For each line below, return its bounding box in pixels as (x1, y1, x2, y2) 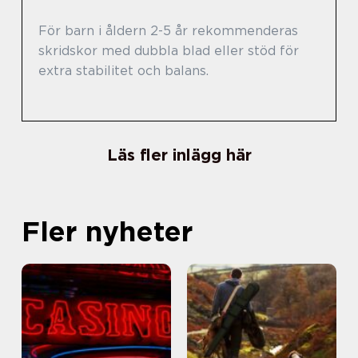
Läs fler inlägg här (106, 145, 252, 165)
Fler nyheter (22, 214, 193, 249)
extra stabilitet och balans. (38, 63, 209, 79)
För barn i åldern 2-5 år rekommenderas (38, 23, 298, 39)
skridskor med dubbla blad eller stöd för (38, 43, 299, 59)
